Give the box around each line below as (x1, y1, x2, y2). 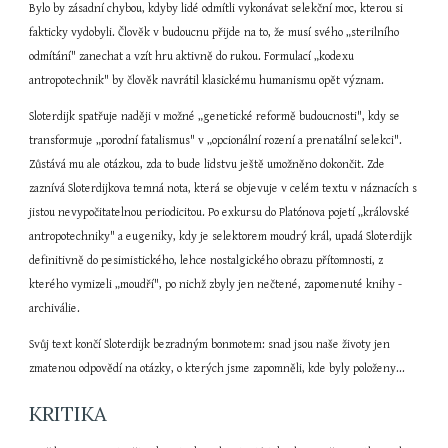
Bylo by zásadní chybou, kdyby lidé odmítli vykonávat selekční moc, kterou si (29, 2, 404, 15)
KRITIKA (29, 401, 108, 426)
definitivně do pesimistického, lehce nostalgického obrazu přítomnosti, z (29, 254, 384, 267)
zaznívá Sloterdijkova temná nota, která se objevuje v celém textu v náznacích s (29, 182, 418, 195)
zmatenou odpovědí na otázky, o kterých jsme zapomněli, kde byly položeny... (29, 362, 406, 375)
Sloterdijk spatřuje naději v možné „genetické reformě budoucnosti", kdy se (29, 110, 401, 123)
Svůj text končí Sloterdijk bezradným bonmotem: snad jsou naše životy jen (29, 338, 391, 351)
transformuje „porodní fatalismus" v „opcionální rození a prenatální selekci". (29, 134, 403, 147)
